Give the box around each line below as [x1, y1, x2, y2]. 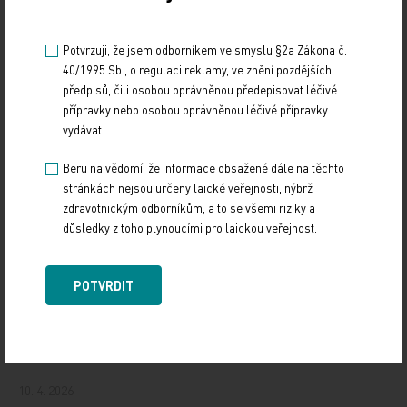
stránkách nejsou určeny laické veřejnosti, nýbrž [63, 179, 313, 195]
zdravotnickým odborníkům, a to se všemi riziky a [63, 199, 315, 215]
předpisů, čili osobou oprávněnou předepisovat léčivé [63, 81, 337, 97]
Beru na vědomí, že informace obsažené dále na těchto [63, 159, 344, 175]
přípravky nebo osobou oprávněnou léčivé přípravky [63, 101, 328, 117]
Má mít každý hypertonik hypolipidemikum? [18, 341, 342, 362]
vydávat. [63, 121, 104, 137]
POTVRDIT [74, 276, 134, 293]
